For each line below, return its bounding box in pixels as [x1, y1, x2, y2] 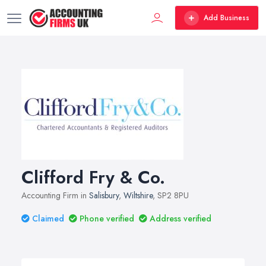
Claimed [32, 213, 64, 224]
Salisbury [89, 189, 119, 201]
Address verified [150, 213, 211, 224]
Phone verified [80, 213, 134, 224]
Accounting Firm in [21, 189, 89, 201]
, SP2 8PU [153, 189, 189, 201]
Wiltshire [123, 189, 153, 201]
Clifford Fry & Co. [21, 164, 165, 190]
